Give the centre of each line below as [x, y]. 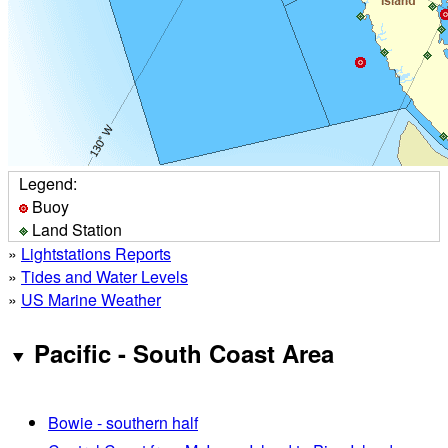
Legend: [48, 183]
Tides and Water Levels [104, 276]
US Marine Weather [91, 299]
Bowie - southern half [123, 422]
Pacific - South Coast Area [183, 352]
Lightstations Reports [96, 253]
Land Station [75, 229]
